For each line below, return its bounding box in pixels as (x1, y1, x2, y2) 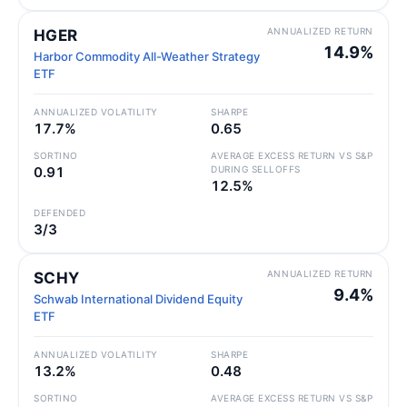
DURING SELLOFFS (211, 164, 301, 174)
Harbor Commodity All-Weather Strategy (34, 49, 260, 64)
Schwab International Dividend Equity (34, 292, 243, 306)
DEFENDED (34, 207, 85, 218)
